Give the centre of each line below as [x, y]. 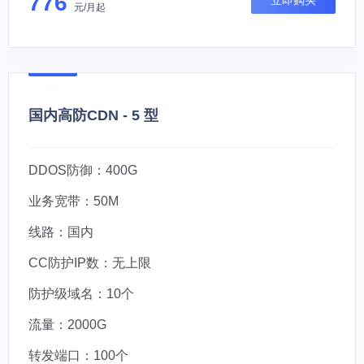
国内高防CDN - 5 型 [93, 115]
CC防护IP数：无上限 [90, 263]
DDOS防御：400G [83, 170]
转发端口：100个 [78, 355]
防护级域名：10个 [81, 294]
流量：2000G [67, 325]
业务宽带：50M [74, 201]
